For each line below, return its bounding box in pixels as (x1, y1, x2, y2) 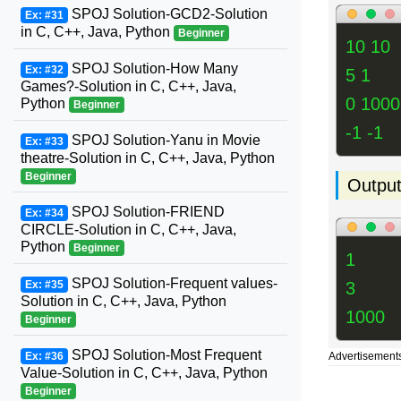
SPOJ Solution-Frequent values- (67, 276, 277, 291)
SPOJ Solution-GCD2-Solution (67, 6, 268, 21)
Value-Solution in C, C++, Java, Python (21, 365, 268, 380)
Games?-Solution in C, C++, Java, (21, 79, 236, 94)
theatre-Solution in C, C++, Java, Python (21, 150, 275, 166)
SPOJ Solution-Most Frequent (67, 347, 261, 363)
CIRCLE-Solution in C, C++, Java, (21, 222, 236, 237)
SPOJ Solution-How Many (67, 61, 238, 76)
